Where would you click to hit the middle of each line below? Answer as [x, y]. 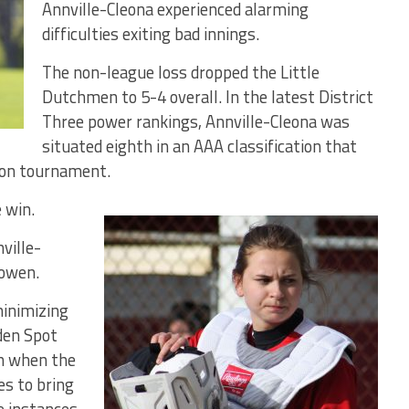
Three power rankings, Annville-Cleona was [196, 122]
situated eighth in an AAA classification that [199, 147]
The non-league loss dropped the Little [181, 73]
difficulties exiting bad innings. [151, 34]
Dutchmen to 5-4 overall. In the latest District [208, 97]
